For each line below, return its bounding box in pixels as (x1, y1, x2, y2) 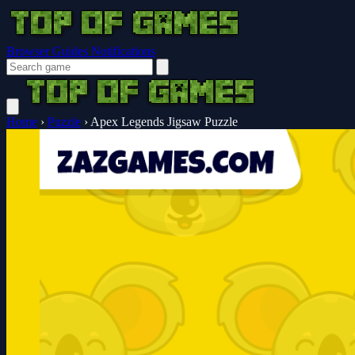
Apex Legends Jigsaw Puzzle (90, 115, 238, 128)
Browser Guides (6, 44, 91, 58)
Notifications (91, 44, 155, 58)
